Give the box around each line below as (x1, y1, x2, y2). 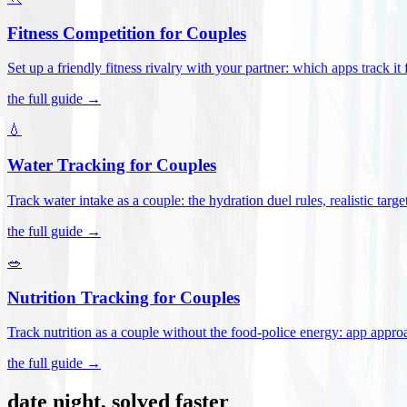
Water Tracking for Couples (7, 155, 216, 175)
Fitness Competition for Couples (7, 23, 246, 43)
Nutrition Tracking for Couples (7, 287, 240, 307)
